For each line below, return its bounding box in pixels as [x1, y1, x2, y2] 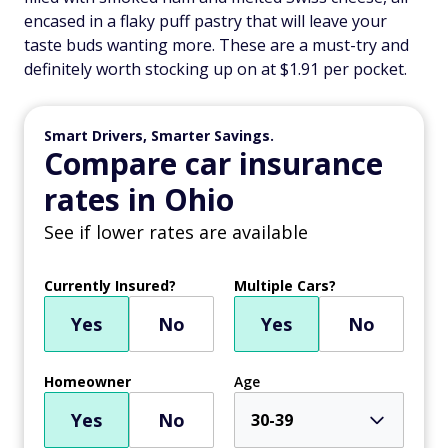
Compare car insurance [44, 142, 383, 184]
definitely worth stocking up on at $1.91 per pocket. [24, 57, 407, 80]
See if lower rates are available [44, 219, 308, 244]
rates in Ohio [44, 178, 234, 220]
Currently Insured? [44, 275, 176, 295]
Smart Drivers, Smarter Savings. [44, 125, 274, 145]
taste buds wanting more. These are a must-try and [24, 33, 409, 56]
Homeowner [44, 371, 131, 391]
